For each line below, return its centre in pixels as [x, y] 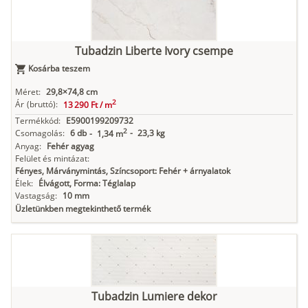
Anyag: [28, 146]
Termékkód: [38, 121]
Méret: [28, 92]
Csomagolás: [40, 133]
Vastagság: [36, 196]
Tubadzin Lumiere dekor [154, 297]
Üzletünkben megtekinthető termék [83, 209]
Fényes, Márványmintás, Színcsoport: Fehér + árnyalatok [123, 171]
